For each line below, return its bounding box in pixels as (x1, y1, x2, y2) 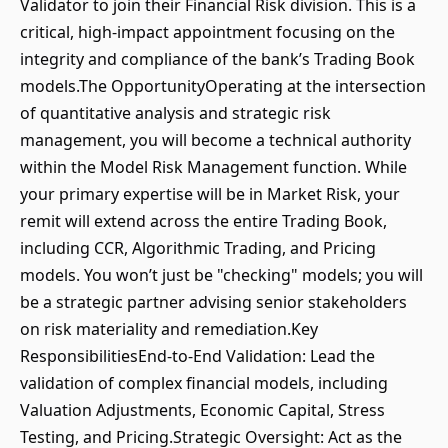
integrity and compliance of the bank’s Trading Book (20, 48, 415, 70)
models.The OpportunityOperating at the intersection (20, 75, 426, 97)
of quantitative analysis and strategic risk (20, 102, 331, 124)
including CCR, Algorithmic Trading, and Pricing (20, 237, 376, 259)
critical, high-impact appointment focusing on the (20, 21, 395, 43)
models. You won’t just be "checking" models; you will (20, 264, 423, 286)
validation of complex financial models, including (20, 372, 388, 394)
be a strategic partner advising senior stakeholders (20, 291, 407, 313)
